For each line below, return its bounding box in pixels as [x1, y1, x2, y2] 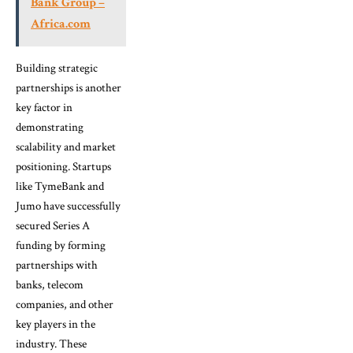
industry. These [16, 336, 87, 351]
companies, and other [16, 296, 113, 312]
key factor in [16, 99, 72, 115]
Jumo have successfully [16, 198, 121, 214]
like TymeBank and [16, 178, 104, 194]
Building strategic [16, 60, 98, 76]
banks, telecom [16, 277, 84, 292]
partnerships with [16, 257, 98, 273]
